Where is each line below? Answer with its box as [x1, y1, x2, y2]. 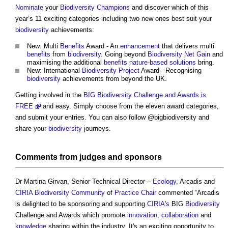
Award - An [84, 42, 120, 50]
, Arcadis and [176, 177, 215, 185]
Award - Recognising [139, 66, 202, 74]
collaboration [161, 211, 198, 219]
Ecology [153, 177, 176, 185]
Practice [115, 188, 139, 196]
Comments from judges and [15, 152, 125, 161]
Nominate [15, 3, 43, 11]
